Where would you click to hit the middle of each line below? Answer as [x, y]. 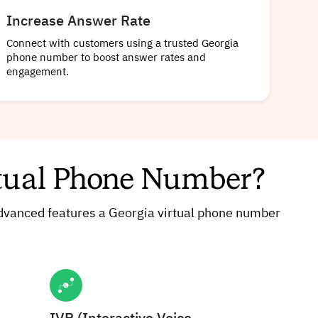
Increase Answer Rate [78, 22]
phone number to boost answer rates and [106, 58]
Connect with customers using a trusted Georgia [122, 44]
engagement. [37, 72]
